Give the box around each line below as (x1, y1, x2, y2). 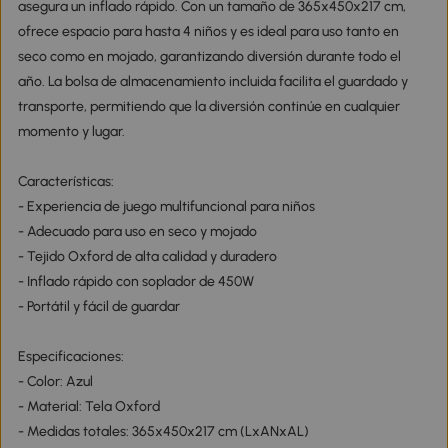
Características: (17, 173, 114, 191)
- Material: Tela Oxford (17, 398, 160, 416)
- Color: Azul (17, 373, 93, 391)
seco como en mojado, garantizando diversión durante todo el (17, 48, 401, 66)
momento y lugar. (17, 123, 125, 141)
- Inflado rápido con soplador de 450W (17, 273, 254, 291)
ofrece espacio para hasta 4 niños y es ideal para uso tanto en (17, 23, 399, 41)
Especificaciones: (17, 348, 124, 366)
